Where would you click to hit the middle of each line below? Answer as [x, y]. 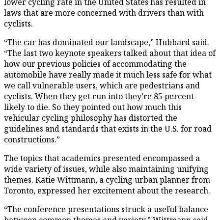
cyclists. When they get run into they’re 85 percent [99, 96]
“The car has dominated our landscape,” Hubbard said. [107, 42]
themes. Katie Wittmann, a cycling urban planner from [107, 179]
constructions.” [32, 139]
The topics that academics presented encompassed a [102, 158]
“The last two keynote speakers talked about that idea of [110, 53]
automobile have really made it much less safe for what [108, 74]
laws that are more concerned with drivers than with [104, 13]
